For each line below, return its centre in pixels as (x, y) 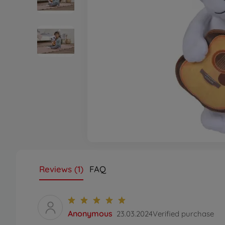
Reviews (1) (61, 169)
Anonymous (90, 213)
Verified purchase (183, 214)
